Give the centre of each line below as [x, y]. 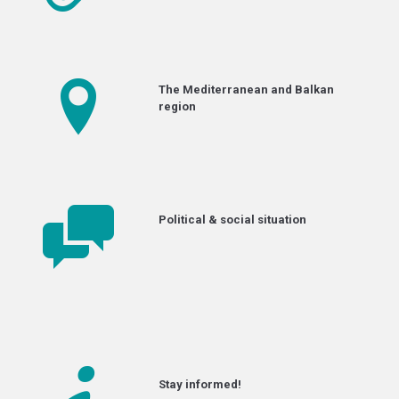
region [177, 106]
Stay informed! [200, 384]
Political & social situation [232, 220]
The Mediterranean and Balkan [246, 90]
